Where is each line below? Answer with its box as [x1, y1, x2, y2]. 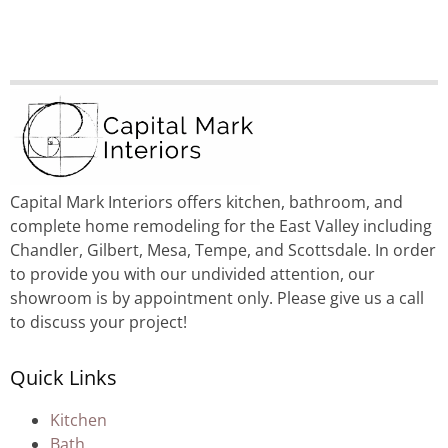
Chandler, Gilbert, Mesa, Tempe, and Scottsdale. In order [10, 239, 436, 262]
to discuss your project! [10, 311, 187, 334]
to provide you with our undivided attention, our [10, 263, 375, 286]
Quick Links [10, 364, 117, 392]
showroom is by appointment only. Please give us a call [10, 287, 424, 310]
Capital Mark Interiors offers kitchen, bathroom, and [10, 191, 403, 214]
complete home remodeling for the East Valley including [10, 215, 432, 238]
